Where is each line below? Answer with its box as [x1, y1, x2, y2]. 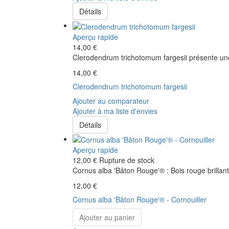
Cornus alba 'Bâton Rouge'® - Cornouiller [73, 194, 207, 204]
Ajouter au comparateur [73, 95, 149, 106]
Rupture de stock [99, 154, 154, 165]
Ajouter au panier [79, 212, 135, 222]
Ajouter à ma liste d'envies [73, 105, 157, 116]
